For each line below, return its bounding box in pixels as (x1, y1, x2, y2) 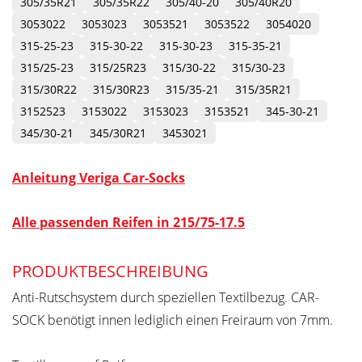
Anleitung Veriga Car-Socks (12, 169, 185, 187)
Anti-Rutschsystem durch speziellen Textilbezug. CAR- (12, 288, 319, 307)
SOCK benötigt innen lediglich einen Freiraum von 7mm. (12, 311, 333, 330)
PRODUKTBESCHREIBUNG (12, 260, 208, 283)
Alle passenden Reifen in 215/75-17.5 (12, 213, 245, 232)
